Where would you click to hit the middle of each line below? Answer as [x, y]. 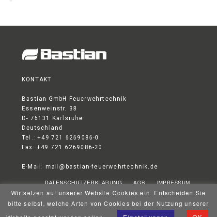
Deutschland [42, 128]
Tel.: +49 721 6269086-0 [61, 137]
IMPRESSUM [173, 182]
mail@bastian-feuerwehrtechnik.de [102, 166]
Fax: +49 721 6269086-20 [62, 147]
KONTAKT [37, 79]
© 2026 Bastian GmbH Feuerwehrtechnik [130, 196]
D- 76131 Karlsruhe [53, 118]
